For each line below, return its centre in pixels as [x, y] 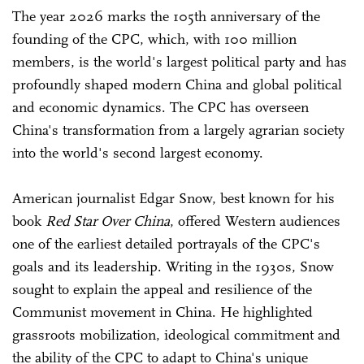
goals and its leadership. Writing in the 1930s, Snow [173, 266]
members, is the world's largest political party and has [180, 61]
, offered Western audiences [255, 221]
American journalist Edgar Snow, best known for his [173, 198]
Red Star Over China [108, 221]
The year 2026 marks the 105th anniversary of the [166, 16]
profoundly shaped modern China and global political [177, 84]
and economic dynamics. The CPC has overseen [160, 107]
